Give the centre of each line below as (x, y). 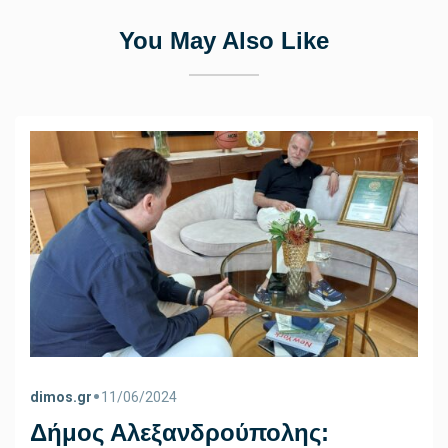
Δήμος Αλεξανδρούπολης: (179, 432)
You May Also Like (224, 41)
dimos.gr (61, 396)
